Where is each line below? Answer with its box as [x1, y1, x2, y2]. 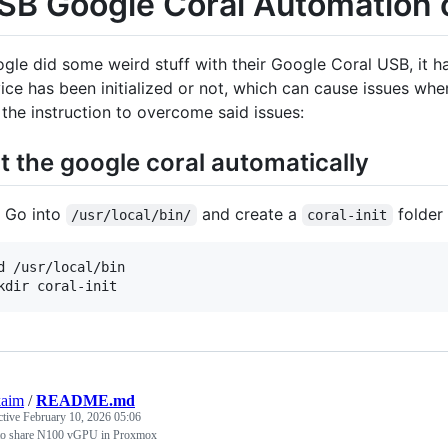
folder [392, 203, 443, 224]
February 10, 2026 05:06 [23, 409, 141, 424]
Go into [5, 203, 66, 224]
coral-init [307, 206, 388, 223]
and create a [196, 203, 302, 224]
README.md [36, 391, 135, 409]
